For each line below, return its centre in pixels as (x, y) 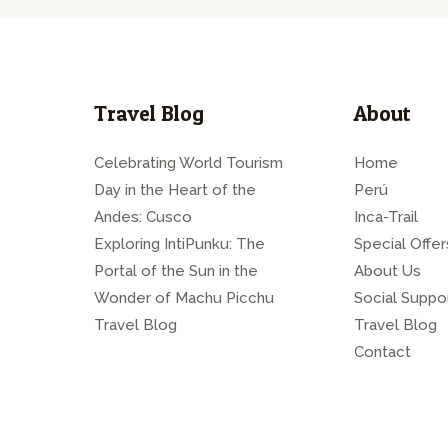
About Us (387, 270)
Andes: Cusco (143, 216)
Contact (382, 351)
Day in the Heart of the (175, 189)
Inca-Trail (386, 216)
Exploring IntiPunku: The (179, 243)
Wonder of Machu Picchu (184, 297)
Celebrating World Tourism (188, 162)
